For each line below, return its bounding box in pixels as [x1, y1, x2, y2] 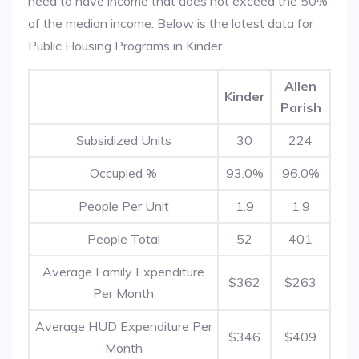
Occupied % [90, 165, 157, 181]
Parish [280, 99, 321, 115]
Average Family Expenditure [42, 264, 204, 280]
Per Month [93, 285, 154, 301]
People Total [87, 231, 160, 247]
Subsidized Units [75, 132, 171, 148]
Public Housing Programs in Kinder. [28, 38, 224, 54]
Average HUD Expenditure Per [34, 318, 212, 334]
